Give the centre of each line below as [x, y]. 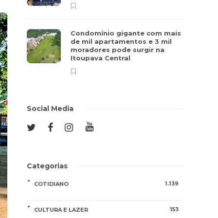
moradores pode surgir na [118, 50]
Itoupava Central [102, 58]
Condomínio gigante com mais [126, 33]
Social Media [50, 109]
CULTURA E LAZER [61, 210]
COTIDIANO [52, 184]
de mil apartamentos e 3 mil [121, 41]
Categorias [47, 166]
